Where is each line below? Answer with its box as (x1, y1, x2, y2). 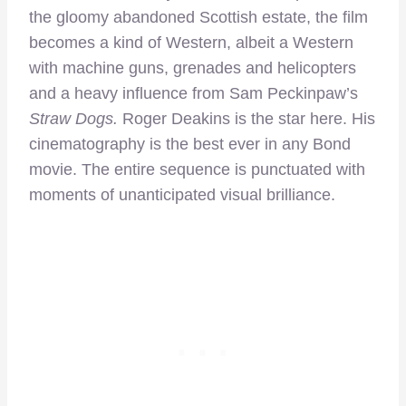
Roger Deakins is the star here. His (122, 109, 375, 128)
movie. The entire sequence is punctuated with (29, 159, 365, 179)
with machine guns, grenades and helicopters (29, 58, 356, 77)
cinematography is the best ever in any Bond (29, 134, 351, 153)
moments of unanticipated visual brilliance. (29, 185, 335, 204)
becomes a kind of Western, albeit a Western (29, 33, 353, 52)
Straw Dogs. (29, 109, 122, 128)
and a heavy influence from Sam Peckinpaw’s (29, 83, 358, 102)
